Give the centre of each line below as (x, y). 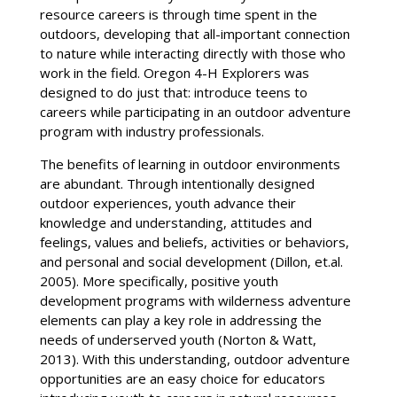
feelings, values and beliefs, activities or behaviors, (194, 241)
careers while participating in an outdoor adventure (195, 111)
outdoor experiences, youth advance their (167, 202)
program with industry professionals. (152, 131)
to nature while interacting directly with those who (192, 53)
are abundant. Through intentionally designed (177, 183)
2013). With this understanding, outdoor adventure (195, 358)
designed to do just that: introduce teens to (173, 92)
